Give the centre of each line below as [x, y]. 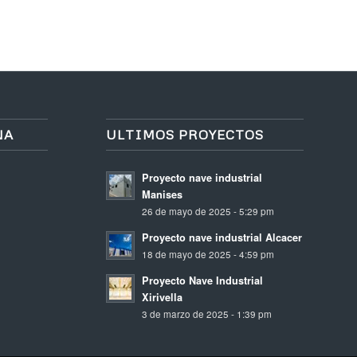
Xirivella [162, 298]
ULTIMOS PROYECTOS [184, 135]
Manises [162, 195]
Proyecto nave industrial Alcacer [222, 238]
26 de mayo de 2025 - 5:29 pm [208, 212]
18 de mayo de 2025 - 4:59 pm [208, 255]
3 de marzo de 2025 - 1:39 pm [206, 314]
